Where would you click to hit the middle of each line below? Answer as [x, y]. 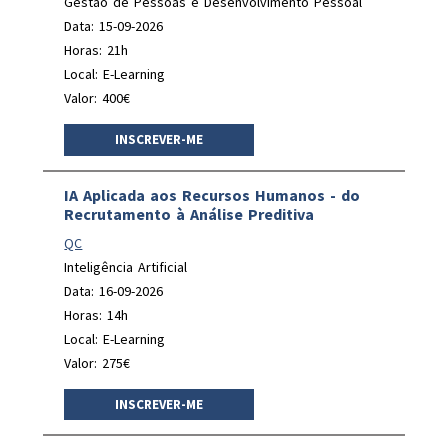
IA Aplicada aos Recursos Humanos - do [212, 194]
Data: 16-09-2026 [114, 290]
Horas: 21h [96, 50]
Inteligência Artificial [126, 266]
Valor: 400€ [97, 98]
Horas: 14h [96, 314]
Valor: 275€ [97, 362]
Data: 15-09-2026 [114, 26]
